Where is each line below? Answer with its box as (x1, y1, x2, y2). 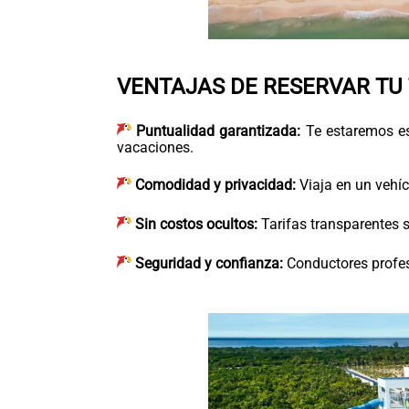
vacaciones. (117, 138, 194, 156)
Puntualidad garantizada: (136, 121, 301, 140)
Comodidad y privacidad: (135, 175, 296, 194)
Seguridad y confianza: (135, 254, 283, 272)
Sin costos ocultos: (135, 215, 257, 233)
